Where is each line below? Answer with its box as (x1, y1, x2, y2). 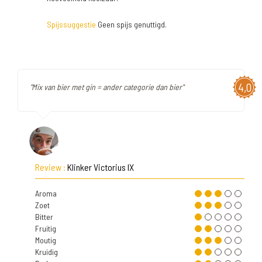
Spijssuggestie (47, 19, 96, 29)
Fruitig (35, 223, 56, 233)
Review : (35, 161, 67, 173)
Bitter (35, 212, 53, 222)
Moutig (35, 235, 56, 245)
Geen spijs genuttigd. (96, 19, 167, 29)
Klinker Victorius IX (67, 161, 134, 173)
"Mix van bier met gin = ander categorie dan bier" (30, 82, 184, 92)
